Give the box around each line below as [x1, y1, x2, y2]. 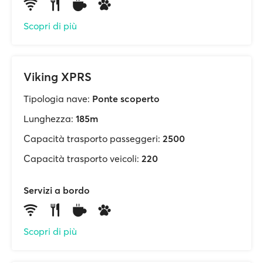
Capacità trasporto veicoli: [23, 153, 139, 164]
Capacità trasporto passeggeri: [23, 133, 160, 144]
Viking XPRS [23, 69, 92, 84]
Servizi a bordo [23, 184, 90, 196]
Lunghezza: [23, 113, 73, 124]
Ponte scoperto [92, 93, 160, 104]
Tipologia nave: [23, 93, 90, 104]
